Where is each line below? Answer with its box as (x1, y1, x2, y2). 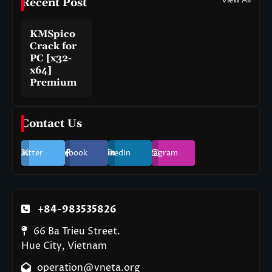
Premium (30, 76, 76, 89)
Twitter (15, 148, 43, 159)
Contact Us (21, 117, 82, 131)
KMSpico (30, 28, 75, 41)
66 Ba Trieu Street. (33, 225, 120, 239)
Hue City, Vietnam (21, 239, 107, 253)
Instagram (138, 148, 178, 159)
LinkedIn (99, 148, 131, 159)
